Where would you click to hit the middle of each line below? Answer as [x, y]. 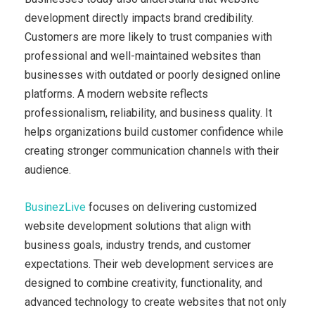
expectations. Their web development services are [149, 264]
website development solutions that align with [138, 226]
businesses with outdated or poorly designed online [153, 75]
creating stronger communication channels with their [152, 150]
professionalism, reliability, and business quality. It [148, 112]
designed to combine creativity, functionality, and [143, 283]
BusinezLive [55, 207]
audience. [48, 169]
